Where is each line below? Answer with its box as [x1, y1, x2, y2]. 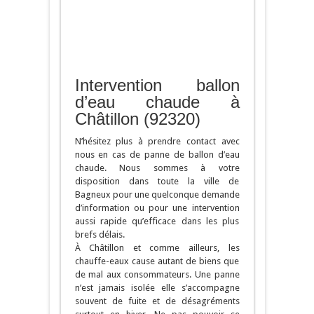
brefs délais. [74, 229, 125, 240]
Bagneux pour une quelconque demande [74, 189, 240, 200]
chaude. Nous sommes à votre [74, 163, 240, 174]
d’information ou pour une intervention [74, 203, 240, 214]
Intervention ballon [74, 76, 240, 95]
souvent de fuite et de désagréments [74, 296, 240, 307]
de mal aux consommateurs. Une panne [74, 269, 240, 280]
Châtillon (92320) [74, 109, 200, 129]
